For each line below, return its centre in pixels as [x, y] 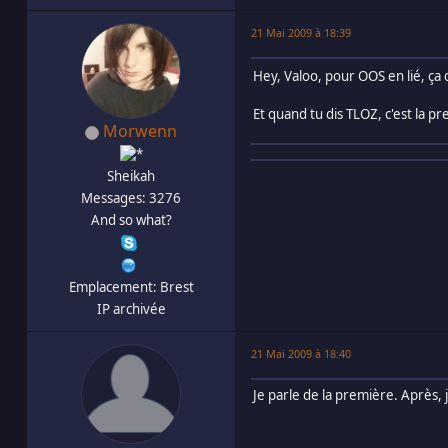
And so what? [131, 219]
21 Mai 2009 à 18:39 [301, 32]
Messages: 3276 [131, 197]
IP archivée [131, 308]
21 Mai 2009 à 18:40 [301, 353]
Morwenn [140, 130]
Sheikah [131, 175]
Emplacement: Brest [131, 286]
